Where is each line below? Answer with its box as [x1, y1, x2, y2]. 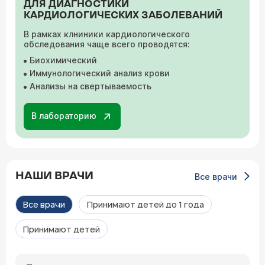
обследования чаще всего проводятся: [24, 39, 190, 49]
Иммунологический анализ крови [30, 68, 170, 78]
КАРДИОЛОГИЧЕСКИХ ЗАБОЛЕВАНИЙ [24, 10, 222, 21]
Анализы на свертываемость [30, 81, 151, 91]
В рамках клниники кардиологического [24, 29, 190, 39]
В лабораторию [31, 111, 96, 121]
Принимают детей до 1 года [86, 199, 204, 211]
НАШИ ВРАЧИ [15, 170, 93, 182]
